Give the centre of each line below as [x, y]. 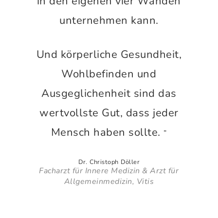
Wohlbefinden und [109, 74]
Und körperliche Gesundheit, [109, 54]
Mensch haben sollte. [107, 132]
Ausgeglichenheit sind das [109, 93]
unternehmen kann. [109, 20]
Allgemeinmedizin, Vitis [109, 182]
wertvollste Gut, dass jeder [109, 113]
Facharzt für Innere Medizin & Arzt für [109, 171]
